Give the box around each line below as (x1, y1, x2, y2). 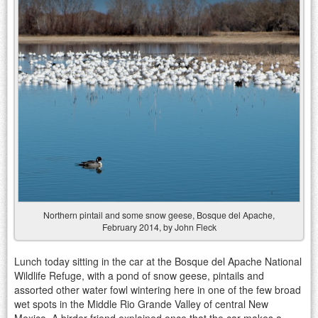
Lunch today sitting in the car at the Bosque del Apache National (14, 253, 302, 268)
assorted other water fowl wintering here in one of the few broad (14, 282, 301, 297)
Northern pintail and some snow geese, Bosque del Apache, (43, 209, 275, 221)
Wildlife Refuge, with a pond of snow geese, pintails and (14, 268, 264, 283)
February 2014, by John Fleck (102, 221, 216, 234)
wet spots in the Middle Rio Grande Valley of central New (14, 296, 268, 311)
